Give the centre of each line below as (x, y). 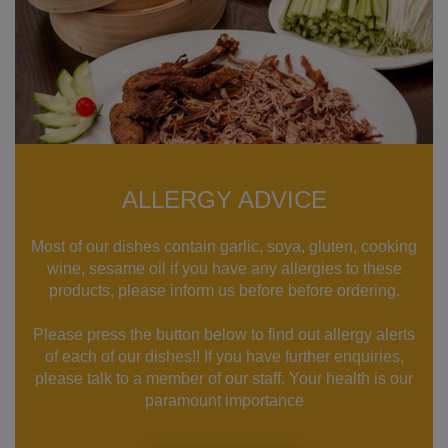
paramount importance (224, 401)
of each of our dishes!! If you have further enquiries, (224, 357)
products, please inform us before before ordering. (224, 291)
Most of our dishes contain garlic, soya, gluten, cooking (224, 247)
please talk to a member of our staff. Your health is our (224, 379)
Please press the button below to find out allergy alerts (224, 335)
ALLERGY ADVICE (224, 200)
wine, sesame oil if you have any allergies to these (224, 269)
